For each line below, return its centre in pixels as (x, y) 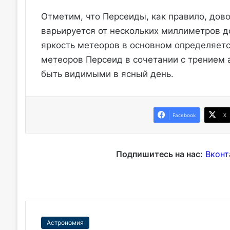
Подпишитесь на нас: (159, 154)
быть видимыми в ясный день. (107, 74)
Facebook (184, 115)
